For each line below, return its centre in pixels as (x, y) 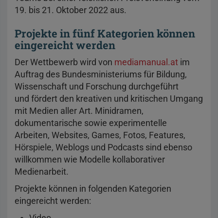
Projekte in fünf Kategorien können (105, 34)
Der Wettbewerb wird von (64, 62)
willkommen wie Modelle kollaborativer (90, 160)
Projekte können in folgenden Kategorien (93, 189)
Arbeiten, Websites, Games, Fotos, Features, (100, 135)
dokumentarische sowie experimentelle (91, 123)
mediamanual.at (146, 62)
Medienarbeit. (42, 172)
